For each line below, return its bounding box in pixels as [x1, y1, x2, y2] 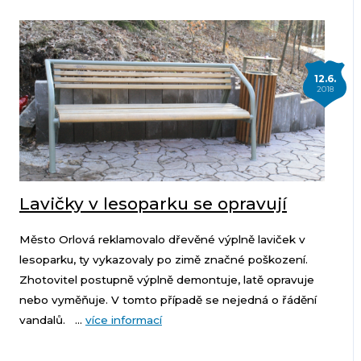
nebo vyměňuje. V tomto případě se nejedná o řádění [19, 293, 317, 307]
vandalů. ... [19, 313, 85, 327]
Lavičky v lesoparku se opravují [19, 193, 287, 214]
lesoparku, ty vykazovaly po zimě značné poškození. [19, 253, 308, 267]
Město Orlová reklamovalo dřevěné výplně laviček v [19, 233, 305, 247]
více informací [85, 313, 162, 327]
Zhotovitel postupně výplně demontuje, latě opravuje [19, 273, 314, 287]
